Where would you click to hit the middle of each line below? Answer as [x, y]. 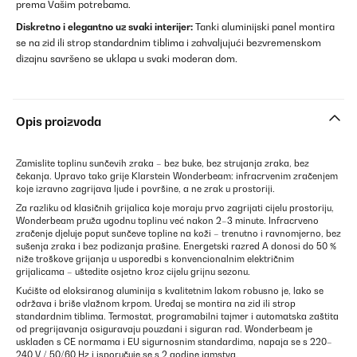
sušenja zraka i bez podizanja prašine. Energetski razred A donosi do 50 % [176, 246]
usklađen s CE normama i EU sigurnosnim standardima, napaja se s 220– [174, 342]
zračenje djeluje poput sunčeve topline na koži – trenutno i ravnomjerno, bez [178, 233]
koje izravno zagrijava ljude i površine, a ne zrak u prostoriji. [145, 189]
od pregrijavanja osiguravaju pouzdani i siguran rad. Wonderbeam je [164, 329]
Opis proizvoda [59, 122]
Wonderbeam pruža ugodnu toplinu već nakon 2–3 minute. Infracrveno [167, 221]
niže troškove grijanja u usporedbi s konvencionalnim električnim [155, 259]
